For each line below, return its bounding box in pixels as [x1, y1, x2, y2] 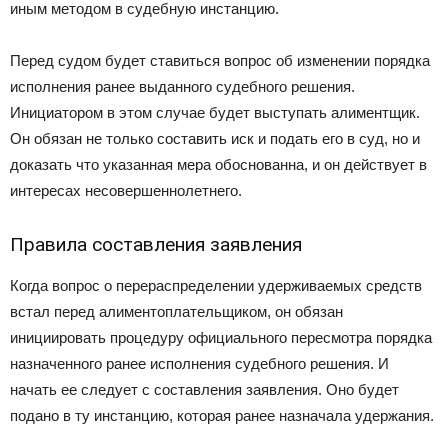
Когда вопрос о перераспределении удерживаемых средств [10, 277, 422, 295]
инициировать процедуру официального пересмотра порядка [10, 329, 432, 347]
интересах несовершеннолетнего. [10, 182, 242, 200]
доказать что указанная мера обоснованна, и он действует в [10, 156, 427, 174]
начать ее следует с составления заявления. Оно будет [10, 381, 399, 399]
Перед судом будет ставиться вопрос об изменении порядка [10, 52, 430, 70]
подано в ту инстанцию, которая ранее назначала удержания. [10, 407, 434, 425]
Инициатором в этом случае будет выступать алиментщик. [10, 104, 420, 122]
